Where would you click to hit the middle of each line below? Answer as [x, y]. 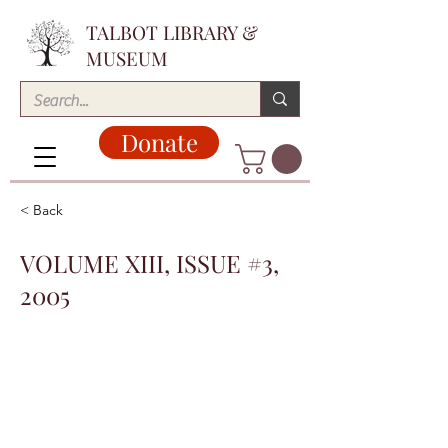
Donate [159, 142]
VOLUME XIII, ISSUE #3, [149, 263]
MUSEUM [127, 58]
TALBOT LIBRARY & [172, 32]
